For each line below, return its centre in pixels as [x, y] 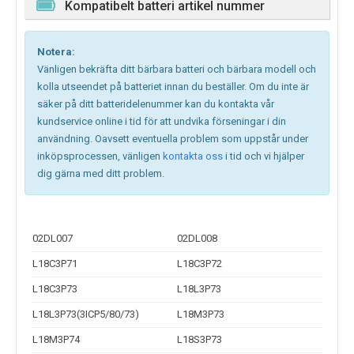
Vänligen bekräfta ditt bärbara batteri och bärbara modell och [177, 70]
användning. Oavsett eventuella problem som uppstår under [173, 139]
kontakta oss [193, 156]
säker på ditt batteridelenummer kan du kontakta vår [156, 104]
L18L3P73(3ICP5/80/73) [86, 314]
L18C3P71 [55, 264]
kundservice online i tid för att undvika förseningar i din [162, 122]
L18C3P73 [55, 289]
